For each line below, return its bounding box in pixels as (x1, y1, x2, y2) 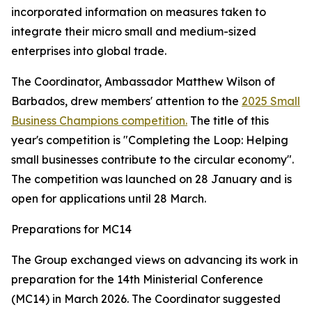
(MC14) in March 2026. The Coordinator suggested (11, 292, 281, 306)
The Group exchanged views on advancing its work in (11, 253, 298, 267)
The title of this (187, 114, 269, 127)
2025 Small (242, 94, 300, 108)
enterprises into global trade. (11, 44, 166, 58)
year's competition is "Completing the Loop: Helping (11, 133, 288, 147)
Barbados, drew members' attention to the (11, 94, 242, 108)
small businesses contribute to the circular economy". (11, 153, 297, 166)
